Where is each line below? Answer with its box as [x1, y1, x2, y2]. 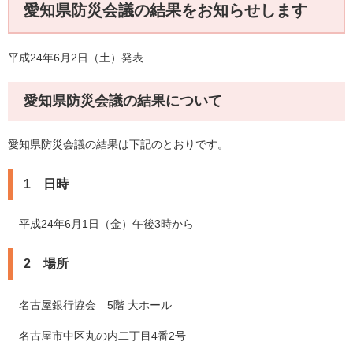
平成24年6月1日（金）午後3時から [8, 217, 194, 231]
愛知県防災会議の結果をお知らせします [24, 2, 307, 20]
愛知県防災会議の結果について [24, 93, 222, 110]
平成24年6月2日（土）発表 [8, 51, 143, 65]
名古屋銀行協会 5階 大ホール [8, 299, 172, 312]
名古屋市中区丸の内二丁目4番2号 [8, 329, 186, 343]
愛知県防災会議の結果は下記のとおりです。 [8, 138, 229, 151]
